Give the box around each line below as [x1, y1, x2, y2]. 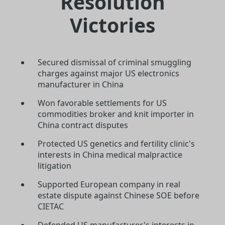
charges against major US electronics [38, 67, 179, 79]
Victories [70, 11, 155, 38]
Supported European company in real [38, 178, 180, 190]
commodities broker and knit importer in [38, 108, 194, 120]
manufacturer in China [38, 78, 124, 90]
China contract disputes [38, 119, 128, 131]
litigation [38, 160, 71, 171]
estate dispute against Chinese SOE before [38, 189, 199, 201]
